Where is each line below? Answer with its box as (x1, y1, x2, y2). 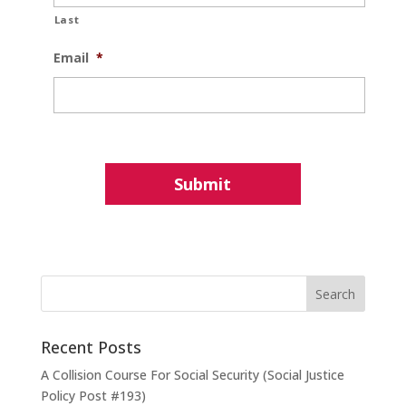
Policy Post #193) (40, 386, 146, 404)
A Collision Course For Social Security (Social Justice (40, 365, 344, 383)
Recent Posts (40, 335, 141, 358)
